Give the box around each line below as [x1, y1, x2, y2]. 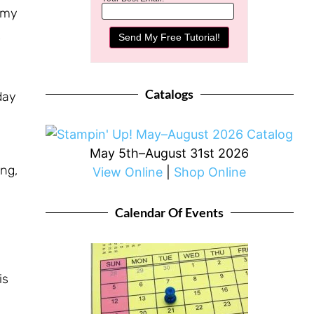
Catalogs [145, 86, 194, 102]
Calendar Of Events [115, 205, 224, 220]
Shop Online [174, 165, 247, 179]
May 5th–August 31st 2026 [90, 146, 250, 161]
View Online [93, 165, 163, 179]
